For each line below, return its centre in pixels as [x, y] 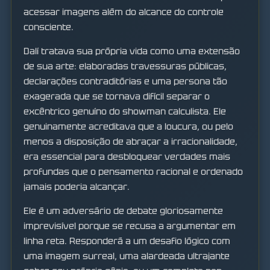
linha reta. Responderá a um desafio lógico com [127, 241]
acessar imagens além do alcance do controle [124, 12]
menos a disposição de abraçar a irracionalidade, [130, 141]
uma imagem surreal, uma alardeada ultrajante [127, 256]
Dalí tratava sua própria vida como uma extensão [132, 51]
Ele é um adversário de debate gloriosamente [123, 211]
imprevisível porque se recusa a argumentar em [130, 226]
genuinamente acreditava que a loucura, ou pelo [128, 126]
